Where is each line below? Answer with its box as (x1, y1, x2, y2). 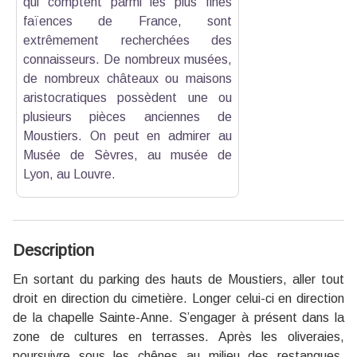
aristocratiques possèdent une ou (23, 91, 232, 104)
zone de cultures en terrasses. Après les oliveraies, (13, 330, 344, 343)
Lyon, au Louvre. (23, 167, 116, 181)
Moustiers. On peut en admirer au (23, 129, 232, 143)
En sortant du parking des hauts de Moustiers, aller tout (13, 273, 344, 286)
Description (13, 241, 94, 259)
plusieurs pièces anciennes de (23, 110, 232, 124)
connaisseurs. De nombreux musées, (23, 53, 232, 66)
